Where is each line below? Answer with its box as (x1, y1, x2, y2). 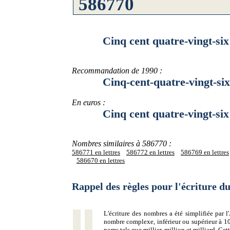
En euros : (72, 98, 105, 107)
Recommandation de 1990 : (72, 66, 162, 75)
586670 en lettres (76, 157, 125, 164)
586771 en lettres (72, 148, 120, 156)
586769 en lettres (181, 148, 229, 156)
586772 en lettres (126, 148, 175, 156)
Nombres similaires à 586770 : (72, 139, 171, 148)
